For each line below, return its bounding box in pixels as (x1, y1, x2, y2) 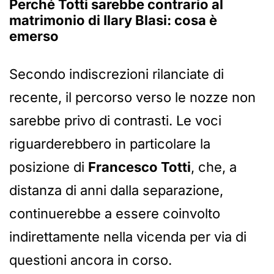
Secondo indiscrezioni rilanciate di (9, 66, 224, 83)
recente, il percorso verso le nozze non (9, 89, 256, 106)
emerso (9, 28, 59, 45)
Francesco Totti (88, 159, 191, 176)
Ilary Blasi (103, 12, 167, 29)
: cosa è (167, 12, 217, 29)
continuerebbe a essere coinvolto (9, 206, 220, 222)
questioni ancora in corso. (9, 252, 172, 268)
